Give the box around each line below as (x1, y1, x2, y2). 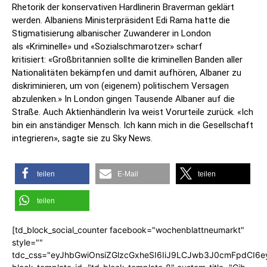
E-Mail (117, 170, 138, 179)
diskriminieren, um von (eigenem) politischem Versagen (12, 80, 229, 92)
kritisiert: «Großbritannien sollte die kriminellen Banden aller (12, 54, 243, 66)
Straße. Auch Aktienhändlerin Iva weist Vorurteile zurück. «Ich (12, 107, 253, 118)
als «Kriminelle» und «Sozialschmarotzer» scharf (12, 41, 203, 52)
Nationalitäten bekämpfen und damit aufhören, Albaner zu (12, 67, 241, 79)
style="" (12, 237, 43, 248)
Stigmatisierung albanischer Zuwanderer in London (12, 28, 211, 39)
